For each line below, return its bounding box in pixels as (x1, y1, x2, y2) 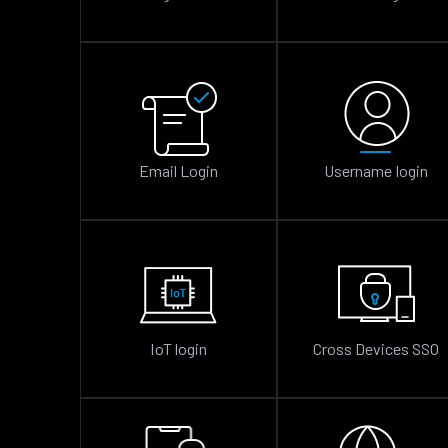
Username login (324, 161, 428, 180)
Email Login (138, 161, 219, 180)
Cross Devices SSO (312, 339, 440, 358)
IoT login (150, 339, 207, 358)
